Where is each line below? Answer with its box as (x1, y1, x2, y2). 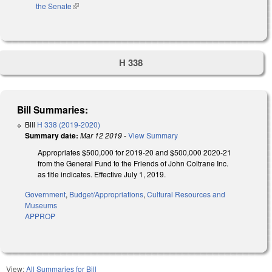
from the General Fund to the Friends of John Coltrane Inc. (38, 158, 228, 169)
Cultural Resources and (147, 189, 225, 200)
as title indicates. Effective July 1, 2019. (38, 169, 166, 180)
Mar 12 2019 (80, 130, 122, 141)
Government (25, 189, 66, 200)
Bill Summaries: (17, 103, 89, 117)
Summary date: (25, 130, 78, 141)
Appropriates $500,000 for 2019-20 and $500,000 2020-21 (38, 147, 231, 158)
